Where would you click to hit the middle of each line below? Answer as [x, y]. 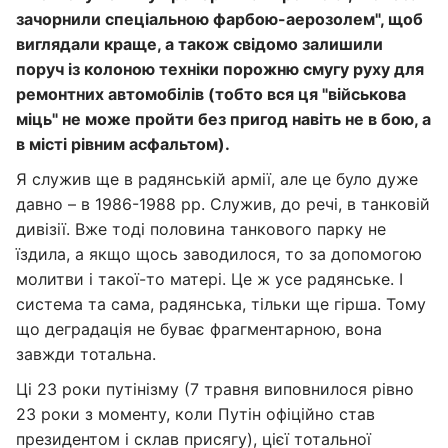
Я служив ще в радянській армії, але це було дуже [217, 179]
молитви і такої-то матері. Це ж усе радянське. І [209, 279]
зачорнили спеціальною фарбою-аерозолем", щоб [219, 19]
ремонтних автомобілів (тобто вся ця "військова [211, 94]
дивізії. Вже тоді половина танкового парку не [201, 229]
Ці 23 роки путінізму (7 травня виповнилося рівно [215, 389]
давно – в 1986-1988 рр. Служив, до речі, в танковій [223, 204]
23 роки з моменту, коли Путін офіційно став [195, 414]
